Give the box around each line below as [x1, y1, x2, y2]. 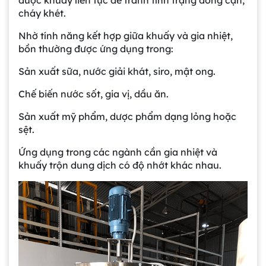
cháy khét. [18, 7, 66, 20]
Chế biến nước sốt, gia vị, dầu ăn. [18, 88, 169, 100]
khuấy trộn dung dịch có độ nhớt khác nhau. [18, 159, 221, 172]
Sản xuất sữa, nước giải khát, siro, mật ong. [18, 65, 216, 78]
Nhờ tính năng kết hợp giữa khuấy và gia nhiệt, [18, 30, 233, 42]
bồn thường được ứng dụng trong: [18, 43, 173, 55]
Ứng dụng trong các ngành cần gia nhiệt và [18, 146, 217, 159]
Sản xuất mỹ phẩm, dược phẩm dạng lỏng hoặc [18, 110, 236, 123]
